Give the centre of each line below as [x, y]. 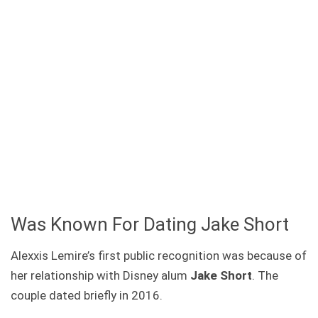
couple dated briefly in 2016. [87, 296]
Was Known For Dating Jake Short [150, 225]
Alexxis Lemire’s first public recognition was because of [159, 256]
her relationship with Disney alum [100, 276]
